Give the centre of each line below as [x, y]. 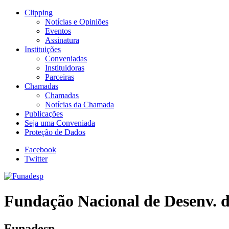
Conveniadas [66, 59]
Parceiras [60, 77]
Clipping [39, 13]
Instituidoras [65, 68]
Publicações [44, 114]
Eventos [58, 31]
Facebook [40, 150]
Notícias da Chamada [79, 105]
